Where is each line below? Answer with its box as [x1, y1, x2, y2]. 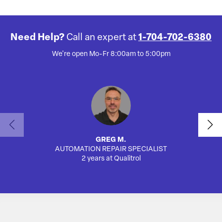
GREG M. [96, 136, 126, 144]
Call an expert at [66, 33, 136, 43]
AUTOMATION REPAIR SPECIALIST [55, 146, 167, 154]
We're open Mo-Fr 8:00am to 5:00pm [52, 51, 170, 58]
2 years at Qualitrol [81, 155, 141, 163]
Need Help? [10, 33, 66, 43]
